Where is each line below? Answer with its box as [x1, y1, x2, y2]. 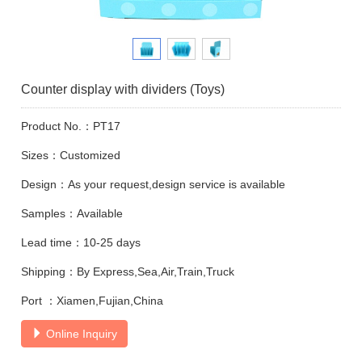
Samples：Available [21, 206, 124, 220]
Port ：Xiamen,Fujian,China [21, 293, 164, 307]
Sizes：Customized [21, 148, 121, 162]
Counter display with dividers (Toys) [21, 82, 225, 96]
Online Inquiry [43, 326, 118, 340]
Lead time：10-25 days [21, 235, 141, 249]
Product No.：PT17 [21, 119, 121, 133]
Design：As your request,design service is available [21, 177, 286, 191]
